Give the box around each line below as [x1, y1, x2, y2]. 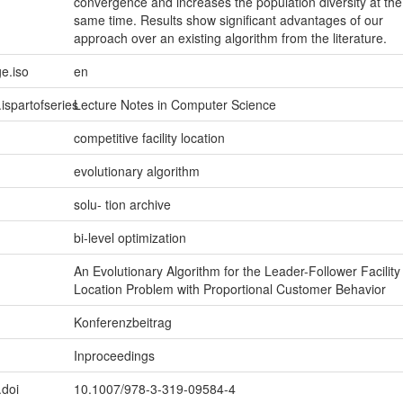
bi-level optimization [73, 228, 186, 247]
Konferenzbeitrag [73, 313, 172, 332]
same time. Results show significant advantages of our [73, 11, 383, 30]
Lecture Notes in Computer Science [73, 95, 276, 114]
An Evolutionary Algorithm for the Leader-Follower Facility [73, 262, 400, 281]
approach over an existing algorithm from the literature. [73, 29, 387, 48]
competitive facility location [73, 129, 225, 148]
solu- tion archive [73, 195, 171, 214]
